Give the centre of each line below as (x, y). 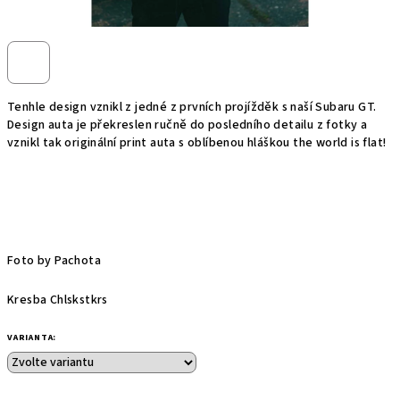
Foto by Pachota (56, 261)
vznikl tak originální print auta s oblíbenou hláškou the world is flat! (197, 143)
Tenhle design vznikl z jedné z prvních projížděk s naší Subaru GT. (192, 107)
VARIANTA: (32, 337)
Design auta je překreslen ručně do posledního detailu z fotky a (187, 125)
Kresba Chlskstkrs (58, 300)
